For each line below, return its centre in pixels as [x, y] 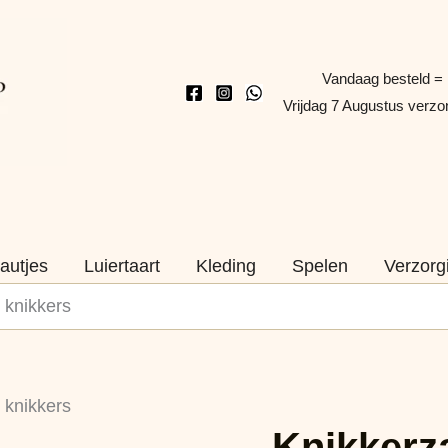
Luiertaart [122, 266]
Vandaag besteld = [380, 78]
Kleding [226, 266]
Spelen [320, 266]
